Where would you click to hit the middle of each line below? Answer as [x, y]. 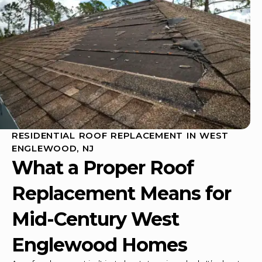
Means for [183, 193]
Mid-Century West [95, 219]
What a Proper [81, 167]
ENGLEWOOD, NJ [53, 148]
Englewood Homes [99, 244]
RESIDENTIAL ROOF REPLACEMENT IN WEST [120, 135]
